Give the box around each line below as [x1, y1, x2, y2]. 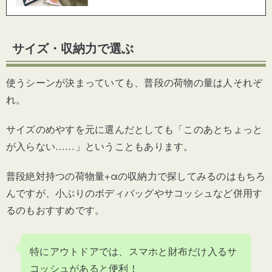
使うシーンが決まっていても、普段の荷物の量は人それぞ [6, 75, 263, 90]
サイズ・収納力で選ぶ [12, 39, 134, 57]
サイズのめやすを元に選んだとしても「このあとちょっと [6, 122, 263, 137]
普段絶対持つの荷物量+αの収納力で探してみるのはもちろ [6, 169, 266, 183]
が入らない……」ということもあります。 [6, 139, 194, 154]
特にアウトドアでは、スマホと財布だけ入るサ [30, 244, 237, 259]
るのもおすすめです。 [6, 203, 105, 217]
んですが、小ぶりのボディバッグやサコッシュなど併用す [6, 186, 263, 200]
